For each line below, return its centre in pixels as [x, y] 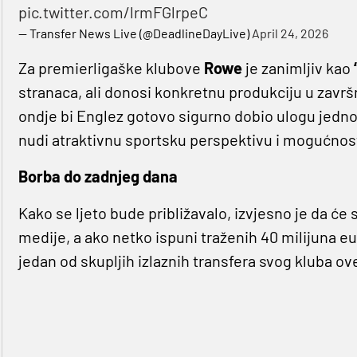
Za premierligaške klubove [111, 68]
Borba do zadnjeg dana [98, 177]
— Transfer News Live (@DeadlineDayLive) [135, 33]
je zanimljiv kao [298, 68]
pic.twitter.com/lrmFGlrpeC [113, 12]
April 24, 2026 [290, 33]
